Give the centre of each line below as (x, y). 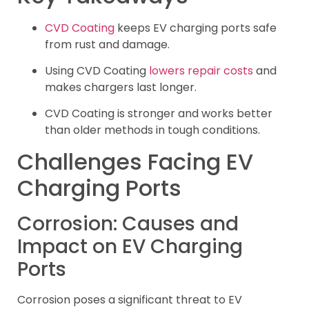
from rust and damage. (107, 44)
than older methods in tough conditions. (152, 130)
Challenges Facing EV (135, 161)
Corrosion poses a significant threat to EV (130, 299)
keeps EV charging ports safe (196, 28)
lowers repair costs (201, 70)
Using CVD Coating (97, 70)
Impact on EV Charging (130, 246)
